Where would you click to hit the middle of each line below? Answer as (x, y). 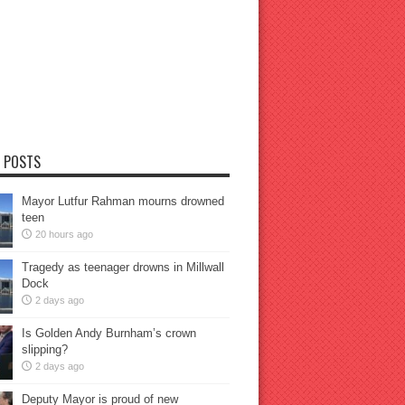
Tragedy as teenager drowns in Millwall (122, 267)
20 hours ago (64, 234)
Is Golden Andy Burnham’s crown (108, 333)
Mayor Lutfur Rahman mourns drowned (122, 201)
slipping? (44, 349)
